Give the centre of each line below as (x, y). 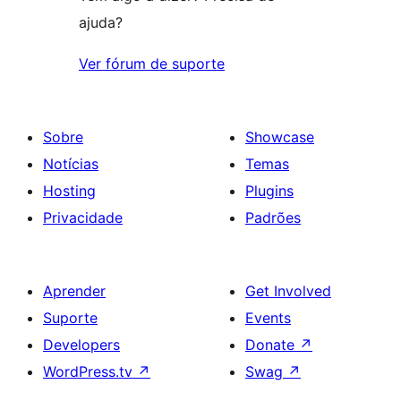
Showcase (280, 137)
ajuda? (101, 23)
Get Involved (288, 291)
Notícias (71, 164)
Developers (81, 345)
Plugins (269, 191)
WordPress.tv (90, 372)
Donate (272, 345)
